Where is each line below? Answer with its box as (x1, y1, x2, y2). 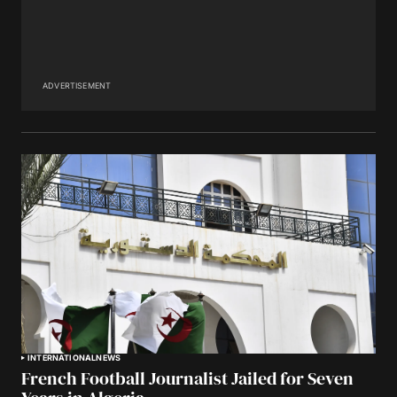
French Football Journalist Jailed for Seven (21, 366, 354, 392)
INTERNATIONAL (27, 353, 97, 363)
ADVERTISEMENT (43, 81, 112, 91)
